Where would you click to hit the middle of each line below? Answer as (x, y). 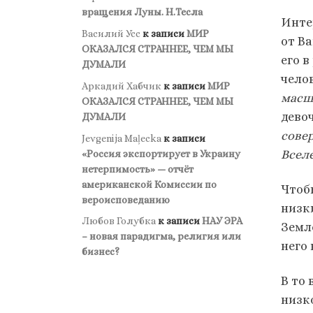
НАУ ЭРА (222, 221)
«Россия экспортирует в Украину (161, 153)
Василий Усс (111, 33)
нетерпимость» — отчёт (138, 169)
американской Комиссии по (149, 184)
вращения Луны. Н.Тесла (142, 12)
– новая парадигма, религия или (161, 236)
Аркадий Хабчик (122, 86)
